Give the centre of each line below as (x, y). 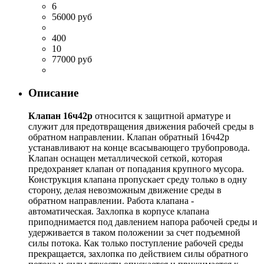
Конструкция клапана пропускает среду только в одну (138, 179)
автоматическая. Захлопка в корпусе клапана (119, 211)
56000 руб (72, 17)
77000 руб (72, 60)
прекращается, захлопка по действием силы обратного (138, 253)
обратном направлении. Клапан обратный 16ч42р (129, 137)
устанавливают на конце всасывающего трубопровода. (139, 147)
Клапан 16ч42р (60, 115)
